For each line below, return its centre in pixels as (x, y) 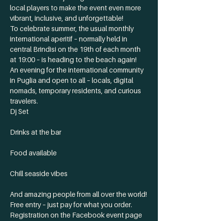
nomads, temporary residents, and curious (76, 91)
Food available (33, 153)
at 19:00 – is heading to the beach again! (73, 59)
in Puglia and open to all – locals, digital (72, 80)
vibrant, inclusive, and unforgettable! (67, 18)
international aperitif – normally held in (69, 39)
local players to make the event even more (76, 8)
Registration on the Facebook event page (77, 215)
